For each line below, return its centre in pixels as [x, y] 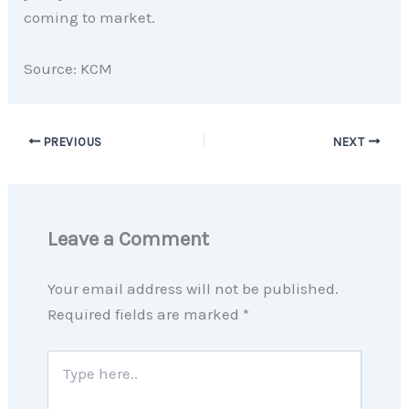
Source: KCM [68, 68]
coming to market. [90, 18]
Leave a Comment [128, 240]
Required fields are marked [145, 315]
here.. [61, 376]
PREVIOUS [71, 142]
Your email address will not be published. [193, 289]
